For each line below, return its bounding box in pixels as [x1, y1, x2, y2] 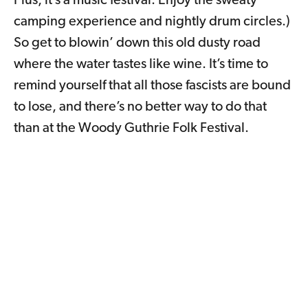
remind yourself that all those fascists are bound [14, 78, 291, 93]
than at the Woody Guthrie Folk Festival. [14, 121, 249, 135]
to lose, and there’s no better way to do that [14, 100, 267, 114]
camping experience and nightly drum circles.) [14, 14, 290, 29]
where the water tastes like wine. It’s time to [14, 57, 268, 71]
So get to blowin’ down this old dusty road [14, 36, 261, 50]
